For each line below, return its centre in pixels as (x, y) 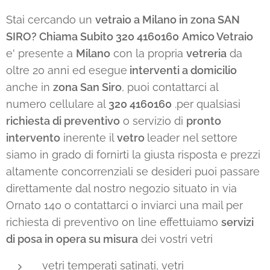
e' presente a (41, 54)
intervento (33, 138)
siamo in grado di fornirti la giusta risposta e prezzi (133, 155)
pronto (204, 121)
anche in (30, 87)
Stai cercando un (51, 20)
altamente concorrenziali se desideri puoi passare (133, 172)
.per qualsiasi (206, 104)
